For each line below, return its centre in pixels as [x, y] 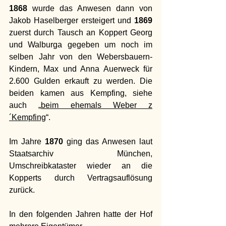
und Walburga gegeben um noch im [81, 44]
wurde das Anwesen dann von [90, 8]
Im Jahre [27, 141]
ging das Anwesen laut [108, 141]
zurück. [22, 190]
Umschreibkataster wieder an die [81, 165]
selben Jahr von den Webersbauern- [81, 56]
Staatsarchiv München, [81, 153]
